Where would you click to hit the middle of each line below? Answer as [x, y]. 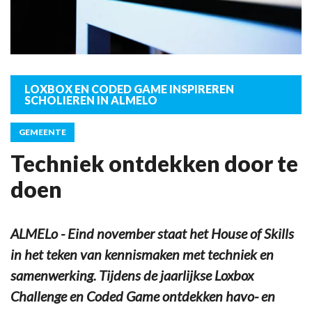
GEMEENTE [42, 132]
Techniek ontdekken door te [154, 163]
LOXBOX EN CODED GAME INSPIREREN [129, 88]
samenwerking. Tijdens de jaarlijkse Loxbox [132, 275]
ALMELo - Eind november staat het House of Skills [152, 233]
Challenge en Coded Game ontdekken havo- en [143, 296]
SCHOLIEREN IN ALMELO [91, 100]
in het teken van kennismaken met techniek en [142, 254]
